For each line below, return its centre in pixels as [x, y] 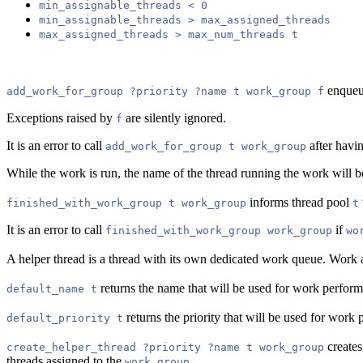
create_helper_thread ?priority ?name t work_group [165, 347]
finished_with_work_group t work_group [126, 203]
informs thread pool [299, 202]
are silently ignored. [174, 117]
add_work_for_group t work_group [206, 146]
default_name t [52, 288]
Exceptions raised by [61, 117]
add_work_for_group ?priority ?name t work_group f [165, 91]
